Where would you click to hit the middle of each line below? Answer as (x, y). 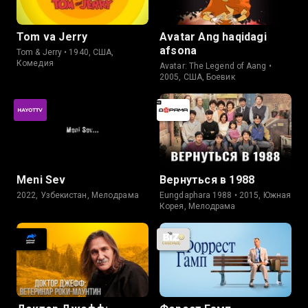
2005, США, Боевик (197, 77)
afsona (178, 51)
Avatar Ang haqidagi (213, 37)
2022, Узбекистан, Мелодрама (78, 195)
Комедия (35, 63)
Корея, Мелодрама (198, 206)
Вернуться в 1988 (207, 180)
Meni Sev (41, 180)
